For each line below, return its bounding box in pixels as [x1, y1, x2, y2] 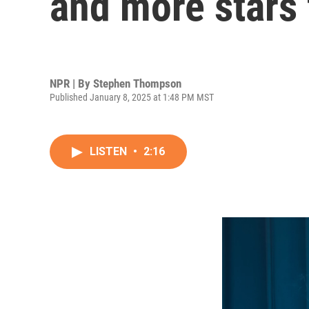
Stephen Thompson [93, 76, 181, 90]
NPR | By [50, 76, 93, 90]
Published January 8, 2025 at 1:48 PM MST [50, 91, 214, 103]
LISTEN [90, 145, 130, 158]
